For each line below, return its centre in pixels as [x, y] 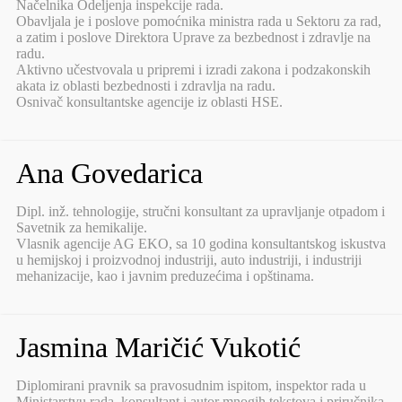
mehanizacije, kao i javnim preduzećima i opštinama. [165, 276]
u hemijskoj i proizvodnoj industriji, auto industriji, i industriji [189, 260]
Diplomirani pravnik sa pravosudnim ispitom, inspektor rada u [191, 386]
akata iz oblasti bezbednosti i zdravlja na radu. [146, 86]
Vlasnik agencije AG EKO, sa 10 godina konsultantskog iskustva [201, 244]
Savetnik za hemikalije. [82, 228]
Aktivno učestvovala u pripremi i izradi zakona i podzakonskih [193, 70]
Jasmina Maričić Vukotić [158, 348]
